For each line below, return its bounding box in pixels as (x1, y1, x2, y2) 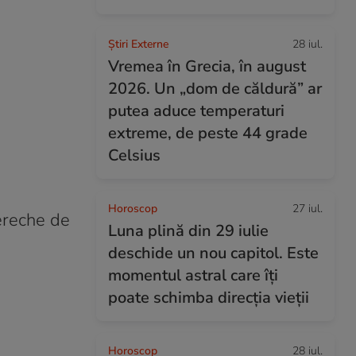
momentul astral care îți (108, 265, 278, 286)
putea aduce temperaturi (108, 100, 284, 122)
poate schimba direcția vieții (108, 287, 309, 308)
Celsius (108, 145, 161, 166)
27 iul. (292, 201, 323, 216)
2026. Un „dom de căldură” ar (108, 78, 322, 99)
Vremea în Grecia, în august (108, 56, 306, 77)
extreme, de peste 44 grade (108, 122, 308, 144)
